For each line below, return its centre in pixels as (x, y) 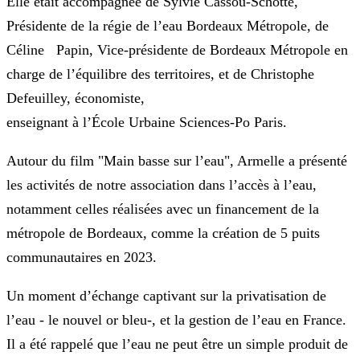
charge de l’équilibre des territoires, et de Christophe (160, 74)
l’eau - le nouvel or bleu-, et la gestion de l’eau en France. (176, 320)
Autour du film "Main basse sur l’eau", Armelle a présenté (177, 161)
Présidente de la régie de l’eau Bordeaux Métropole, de (168, 26)
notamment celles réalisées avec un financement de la (163, 209)
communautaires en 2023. (82, 258)
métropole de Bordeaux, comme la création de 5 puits (163, 233)
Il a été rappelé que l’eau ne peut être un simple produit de (177, 344)
